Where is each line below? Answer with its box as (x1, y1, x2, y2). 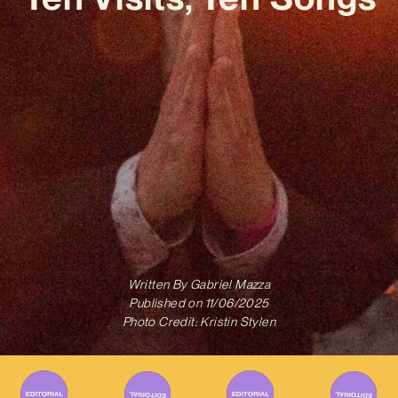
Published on (129, 296, 203, 311)
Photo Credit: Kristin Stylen (122, 314, 276, 330)
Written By (127, 277, 187, 292)
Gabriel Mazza (187, 277, 271, 292)
